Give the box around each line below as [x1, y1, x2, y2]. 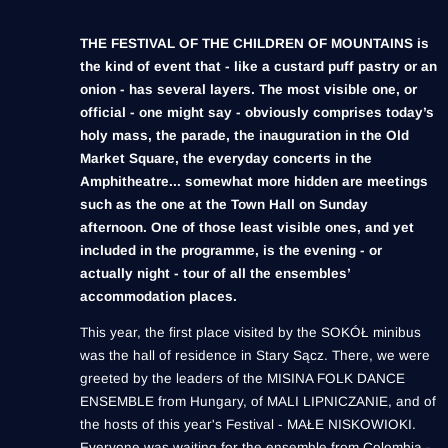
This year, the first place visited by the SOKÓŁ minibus [80, 325, 421, 341]
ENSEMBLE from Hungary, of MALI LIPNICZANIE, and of [80, 394, 436, 410]
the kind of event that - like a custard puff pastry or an [80, 58, 437, 74]
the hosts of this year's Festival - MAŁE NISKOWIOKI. [80, 417, 416, 433]
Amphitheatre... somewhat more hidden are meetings [80, 173, 428, 189]
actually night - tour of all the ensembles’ [80, 265, 350, 281]
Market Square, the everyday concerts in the [80, 150, 372, 166]
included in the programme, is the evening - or [80, 242, 382, 258]
